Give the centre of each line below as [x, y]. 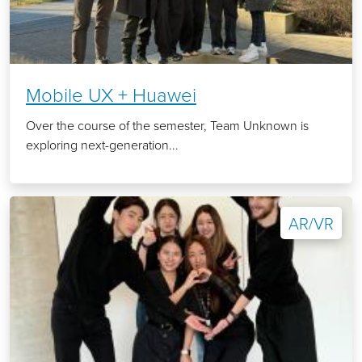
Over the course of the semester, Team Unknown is [167, 126]
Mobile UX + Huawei [111, 95]
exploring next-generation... [102, 145]
